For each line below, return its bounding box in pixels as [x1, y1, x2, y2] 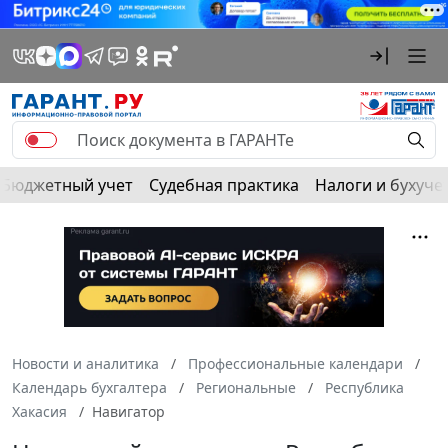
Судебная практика [149, 173, 299, 196]
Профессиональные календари [188, 353, 403, 373]
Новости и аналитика [12, 353, 159, 373]
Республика [325, 377, 404, 397]
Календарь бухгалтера [12, 377, 167, 397]
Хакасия [12, 401, 67, 421]
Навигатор [92, 401, 165, 421]
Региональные [196, 377, 296, 397]
